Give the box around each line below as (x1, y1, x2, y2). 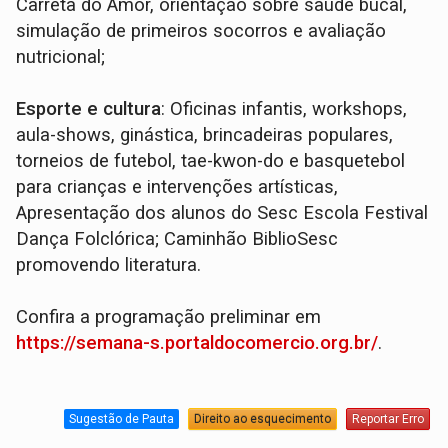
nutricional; (16, 45, 106, 68)
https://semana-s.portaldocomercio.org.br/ (16, 331, 379, 354)
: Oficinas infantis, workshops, (161, 97, 408, 120)
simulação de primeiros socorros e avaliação (16, 19, 387, 42)
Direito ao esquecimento (193, 412, 331, 427)
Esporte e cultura (16, 97, 162, 120)
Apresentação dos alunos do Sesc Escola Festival (16, 201, 429, 224)
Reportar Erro (351, 412, 424, 427)
